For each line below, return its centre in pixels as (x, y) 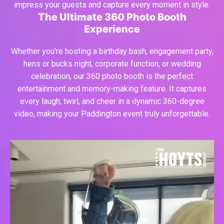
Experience (112, 29)
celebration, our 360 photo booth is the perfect (112, 76)
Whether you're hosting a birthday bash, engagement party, (112, 51)
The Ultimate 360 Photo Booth (112, 17)
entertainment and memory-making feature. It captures (112, 88)
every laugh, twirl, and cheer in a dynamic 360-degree (112, 101)
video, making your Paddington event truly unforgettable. (112, 113)
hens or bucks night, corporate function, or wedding (112, 63)
